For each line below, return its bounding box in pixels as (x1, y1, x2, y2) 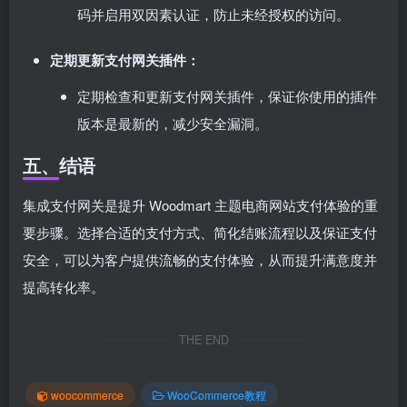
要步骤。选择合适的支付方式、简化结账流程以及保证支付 (23, 223, 377, 242)
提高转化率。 (23, 277, 104, 296)
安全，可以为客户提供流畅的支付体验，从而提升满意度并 (23, 250, 377, 269)
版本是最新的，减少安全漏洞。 (77, 114, 268, 133)
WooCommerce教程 (167, 386, 266, 402)
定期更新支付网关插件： (50, 50, 200, 70)
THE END (178, 332, 229, 348)
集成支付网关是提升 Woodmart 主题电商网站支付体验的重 (23, 195, 378, 214)
